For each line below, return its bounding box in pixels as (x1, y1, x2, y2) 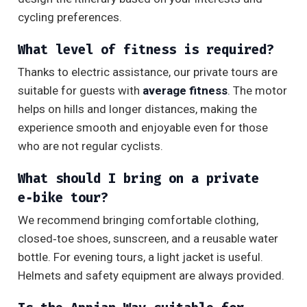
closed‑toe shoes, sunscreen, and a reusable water (18, 232, 278, 246)
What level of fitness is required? (18, 41, 274, 59)
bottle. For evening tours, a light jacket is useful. (18, 250, 263, 265)
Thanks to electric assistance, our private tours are (18, 65, 278, 79)
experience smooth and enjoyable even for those (18, 121, 268, 135)
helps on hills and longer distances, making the (18, 102, 257, 116)
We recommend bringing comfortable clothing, (18, 213, 258, 228)
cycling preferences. (18, 10, 122, 25)
